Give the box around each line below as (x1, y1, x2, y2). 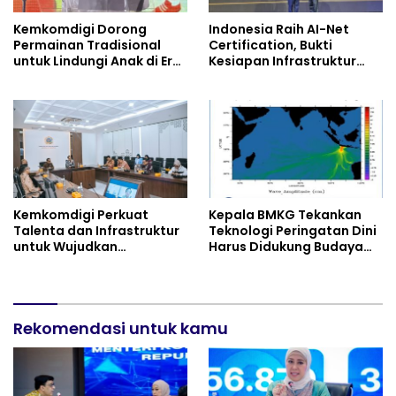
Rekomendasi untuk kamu (13, 317, 228, 340)
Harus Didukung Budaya (209, 238, 363, 256)
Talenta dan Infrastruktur (13, 222, 179, 240)
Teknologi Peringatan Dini (209, 222, 377, 240)
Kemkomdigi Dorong (13, 20, 147, 39)
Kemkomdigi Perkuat (13, 206, 148, 225)
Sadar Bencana (209, 254, 308, 272)
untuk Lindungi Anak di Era (13, 52, 181, 71)
